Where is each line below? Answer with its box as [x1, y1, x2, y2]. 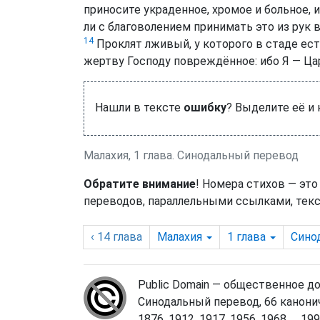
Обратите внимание [84, 177, 196, 191]
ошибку [184, 101, 226, 115]
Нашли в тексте [95, 101, 184, 115]
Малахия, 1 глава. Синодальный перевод [84, 149, 299, 163]
